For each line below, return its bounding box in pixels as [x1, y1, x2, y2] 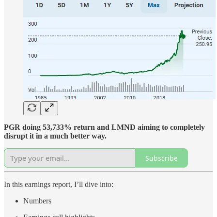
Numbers [23, 197, 51, 205]
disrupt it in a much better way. [4, 132, 107, 140]
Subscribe [145, 153, 178, 163]
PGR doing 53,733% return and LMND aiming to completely [4, 123, 205, 132]
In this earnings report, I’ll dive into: [4, 180, 113, 189]
